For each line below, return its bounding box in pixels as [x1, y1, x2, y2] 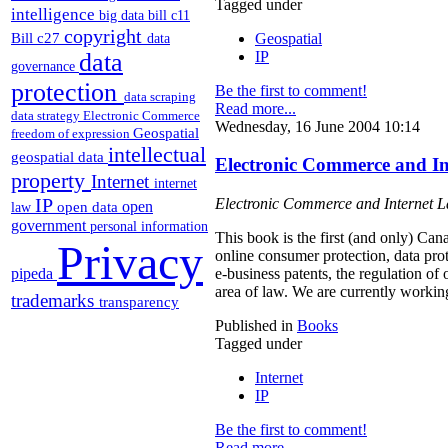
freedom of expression [11, 125, 133, 141]
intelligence [11, 3, 99, 24]
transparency [99, 293, 179, 310]
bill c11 [148, 7, 190, 23]
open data [57, 198, 122, 215]
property [11, 167, 91, 193]
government [11, 216, 90, 234]
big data [99, 7, 148, 23]
